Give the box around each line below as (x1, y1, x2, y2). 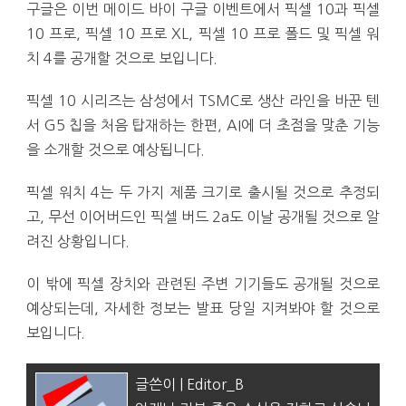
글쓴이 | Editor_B (135, 377, 244, 392)
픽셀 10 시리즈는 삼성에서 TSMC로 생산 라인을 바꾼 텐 (26, 93, 380, 109)
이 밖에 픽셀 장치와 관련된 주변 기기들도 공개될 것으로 (26, 276, 380, 292)
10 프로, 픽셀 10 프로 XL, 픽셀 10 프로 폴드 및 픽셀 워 (26, 26, 380, 42)
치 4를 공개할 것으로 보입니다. (26, 51, 217, 66)
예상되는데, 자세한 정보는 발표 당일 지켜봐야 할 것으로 (26, 301, 380, 316)
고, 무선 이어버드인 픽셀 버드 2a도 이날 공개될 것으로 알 (26, 209, 380, 225)
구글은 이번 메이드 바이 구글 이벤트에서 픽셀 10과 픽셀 (26, 2, 380, 17)
